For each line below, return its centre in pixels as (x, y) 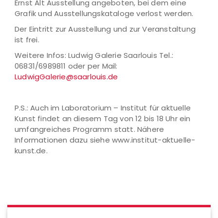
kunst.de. (31, 151)
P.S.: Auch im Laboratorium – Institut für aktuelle (103, 108)
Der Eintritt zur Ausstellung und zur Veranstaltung (105, 29)
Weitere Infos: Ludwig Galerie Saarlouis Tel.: (94, 55)
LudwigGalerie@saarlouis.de (66, 77)
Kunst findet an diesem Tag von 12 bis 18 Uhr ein (103, 118)
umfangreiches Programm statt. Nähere (90, 129)
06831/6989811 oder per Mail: (66, 66)
